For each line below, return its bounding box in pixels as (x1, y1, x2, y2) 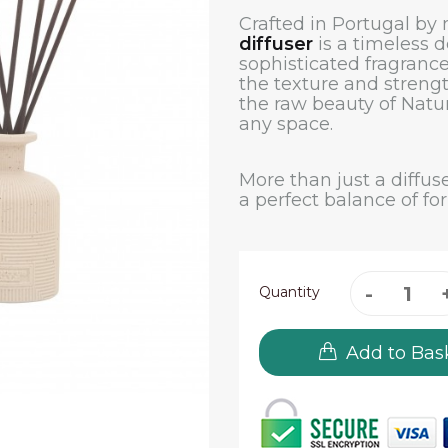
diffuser (239, 33, 313, 55)
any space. (239, 113, 333, 135)
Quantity (259, 283, 320, 301)
